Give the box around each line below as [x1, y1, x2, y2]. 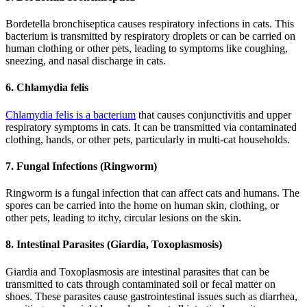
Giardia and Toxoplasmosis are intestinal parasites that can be [5, 265, 269, 278]
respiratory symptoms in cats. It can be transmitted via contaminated [5, 121, 297, 133]
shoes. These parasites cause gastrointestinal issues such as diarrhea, [5, 290, 297, 302]
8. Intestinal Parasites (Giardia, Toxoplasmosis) [5, 238, 222, 251]
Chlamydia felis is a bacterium [5, 108, 136, 121]
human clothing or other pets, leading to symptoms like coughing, [5, 42, 288, 55]
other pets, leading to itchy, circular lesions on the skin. [5, 212, 241, 224]
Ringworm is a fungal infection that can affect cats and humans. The [5, 187, 299, 199]
